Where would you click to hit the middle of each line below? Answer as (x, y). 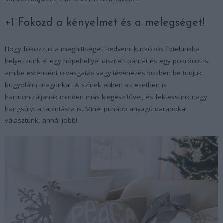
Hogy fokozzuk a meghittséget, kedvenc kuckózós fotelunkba (102, 49)
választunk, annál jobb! (41, 120)
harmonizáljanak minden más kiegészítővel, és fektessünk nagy (106, 96)
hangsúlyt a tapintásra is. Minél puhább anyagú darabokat (96, 108)
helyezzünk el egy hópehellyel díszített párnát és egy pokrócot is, (108, 60)
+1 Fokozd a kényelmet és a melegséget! (105, 23)
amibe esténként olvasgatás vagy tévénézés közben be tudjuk (103, 72)
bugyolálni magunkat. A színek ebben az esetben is (86, 84)
